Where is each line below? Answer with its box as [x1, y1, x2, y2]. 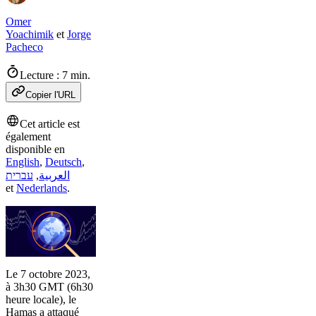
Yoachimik [6, 28, 54, 40]
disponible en [6, 143, 65, 155]
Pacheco [6, 41, 43, 53]
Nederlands [16, 182, 67, 194]
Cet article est [20, 118, 80, 130]
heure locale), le [6, 293, 76, 305]
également [6, 130, 51, 142]
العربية [39, 169, 70, 181]
